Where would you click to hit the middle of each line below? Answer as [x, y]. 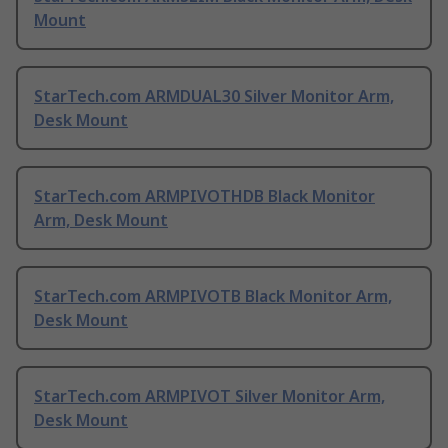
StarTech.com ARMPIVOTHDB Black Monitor [204, 196]
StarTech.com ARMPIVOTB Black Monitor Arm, [213, 296]
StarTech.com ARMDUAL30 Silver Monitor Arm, [214, 96]
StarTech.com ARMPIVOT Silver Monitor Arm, [209, 396]
